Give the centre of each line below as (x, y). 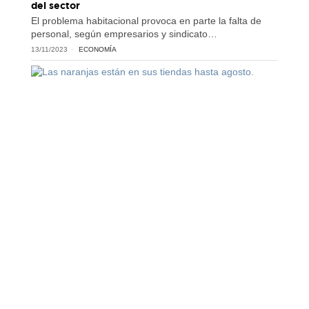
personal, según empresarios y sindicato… (124, 33)
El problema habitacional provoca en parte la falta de (146, 20)
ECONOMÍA (97, 49)
